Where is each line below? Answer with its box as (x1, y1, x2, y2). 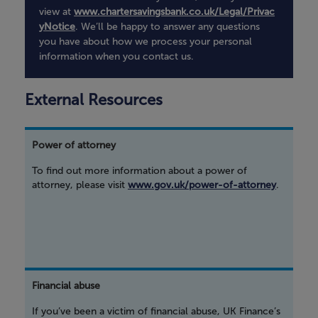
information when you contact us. (39, 50, 194, 63)
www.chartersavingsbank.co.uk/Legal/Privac (74, 6, 275, 18)
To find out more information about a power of (32, 165, 247, 177)
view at (39, 6, 74, 18)
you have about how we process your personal (39, 35, 252, 48)
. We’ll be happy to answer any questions (75, 21, 260, 33)
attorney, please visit (32, 179, 128, 192)
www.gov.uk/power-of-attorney (128, 179, 276, 192)
